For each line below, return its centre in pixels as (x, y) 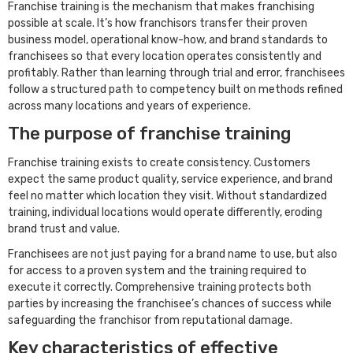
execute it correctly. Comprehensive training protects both (160, 288)
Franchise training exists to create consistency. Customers (159, 162)
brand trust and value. (65, 229)
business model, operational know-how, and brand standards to (168, 40)
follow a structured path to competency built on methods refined (175, 90)
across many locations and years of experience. (130, 106)
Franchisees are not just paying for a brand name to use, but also (173, 255)
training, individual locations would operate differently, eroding (165, 212)
